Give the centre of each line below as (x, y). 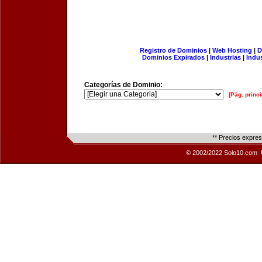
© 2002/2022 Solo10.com (223, 153)
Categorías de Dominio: (123, 85)
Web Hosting (232, 50)
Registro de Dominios (173, 50)
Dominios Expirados (173, 57)
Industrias (225, 57)
